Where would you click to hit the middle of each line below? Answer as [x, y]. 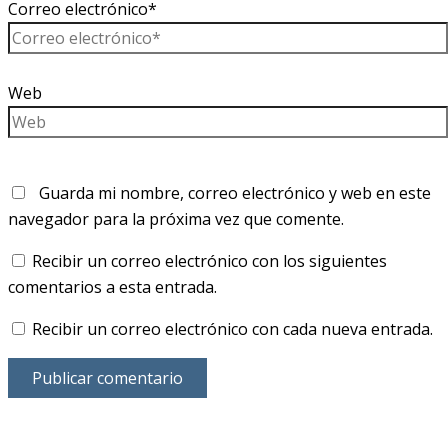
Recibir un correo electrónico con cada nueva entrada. [232, 329]
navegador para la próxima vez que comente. [176, 219]
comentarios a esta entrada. [112, 287]
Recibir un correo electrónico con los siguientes [209, 261]
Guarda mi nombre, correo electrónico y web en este [235, 193]
